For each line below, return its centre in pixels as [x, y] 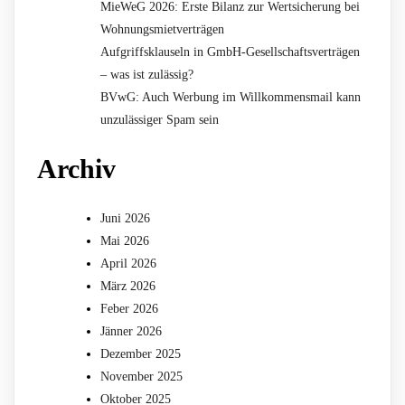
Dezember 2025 [141, 353]
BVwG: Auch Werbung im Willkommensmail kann [231, 97]
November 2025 [141, 376]
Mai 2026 [125, 240]
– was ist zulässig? [147, 74]
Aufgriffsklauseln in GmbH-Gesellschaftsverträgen [230, 52]
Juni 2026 [125, 218]
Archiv [76, 168]
